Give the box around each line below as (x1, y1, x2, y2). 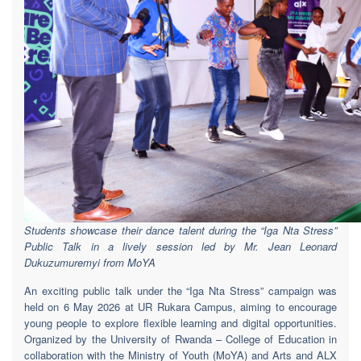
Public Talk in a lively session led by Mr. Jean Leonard (24, 239, 337, 254)
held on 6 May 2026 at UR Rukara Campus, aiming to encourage (24, 299, 337, 314)
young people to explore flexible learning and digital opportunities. (24, 315, 337, 330)
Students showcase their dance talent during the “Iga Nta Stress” (24, 222, 337, 238)
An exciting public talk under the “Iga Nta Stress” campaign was (24, 283, 337, 298)
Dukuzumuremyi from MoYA (24, 255, 156, 270)
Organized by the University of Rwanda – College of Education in (24, 331, 337, 346)
